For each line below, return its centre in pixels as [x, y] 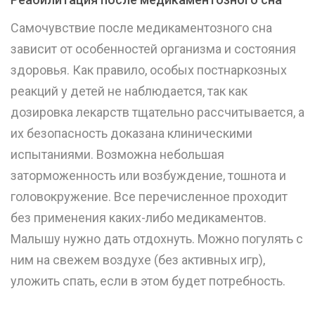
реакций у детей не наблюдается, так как [129, 91]
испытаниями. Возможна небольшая [117, 155]
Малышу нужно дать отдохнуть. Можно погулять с [157, 239]
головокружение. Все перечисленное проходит [149, 197]
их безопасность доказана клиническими [131, 134]
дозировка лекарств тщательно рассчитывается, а [157, 112]
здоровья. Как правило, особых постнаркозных [149, 70]
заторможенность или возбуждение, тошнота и [148, 176]
